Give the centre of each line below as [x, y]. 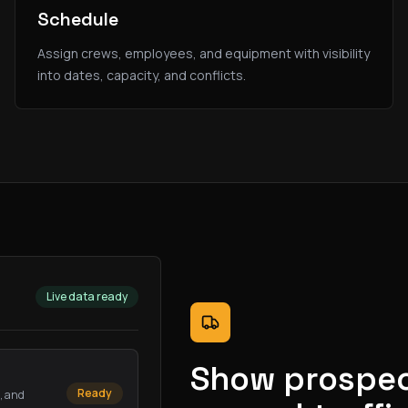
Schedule [78, 19]
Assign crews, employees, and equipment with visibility [204, 53]
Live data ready [87, 296]
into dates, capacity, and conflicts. [142, 75]
